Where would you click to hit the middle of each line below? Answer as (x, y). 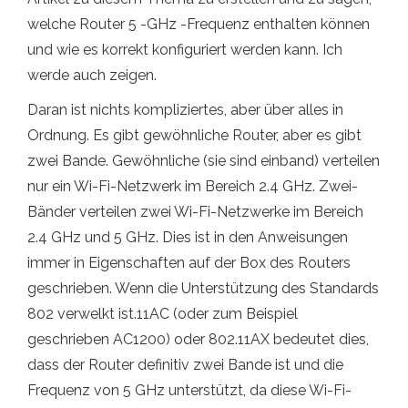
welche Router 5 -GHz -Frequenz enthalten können (199, 24)
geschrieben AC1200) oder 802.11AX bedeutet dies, (198, 339)
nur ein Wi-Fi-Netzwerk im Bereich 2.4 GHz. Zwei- (193, 186)
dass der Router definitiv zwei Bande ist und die (185, 364)
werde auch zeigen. (92, 75)
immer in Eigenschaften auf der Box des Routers (189, 262)
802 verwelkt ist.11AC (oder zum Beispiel (163, 313)
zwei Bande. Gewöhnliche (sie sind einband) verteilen (204, 160)
